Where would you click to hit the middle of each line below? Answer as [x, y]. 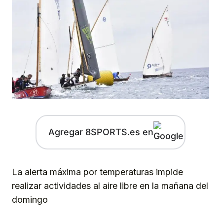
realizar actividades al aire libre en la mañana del [110, 185]
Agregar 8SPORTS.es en [101, 132]
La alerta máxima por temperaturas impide [97, 172]
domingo [30, 199]
